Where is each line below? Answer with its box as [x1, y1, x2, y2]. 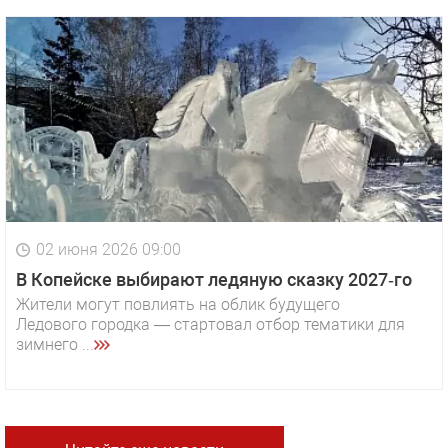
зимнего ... [16, 335, 94, 355]
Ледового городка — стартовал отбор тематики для [16, 315, 405, 335]
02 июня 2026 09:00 [36, 240, 181, 260]
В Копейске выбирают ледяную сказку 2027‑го [16, 269, 412, 291]
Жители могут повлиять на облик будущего [16, 295, 340, 315]
